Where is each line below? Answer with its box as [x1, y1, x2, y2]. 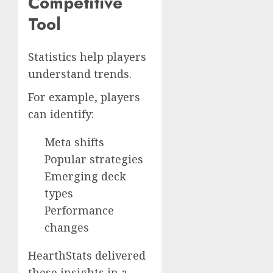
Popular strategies [44, 152, 143, 167]
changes [44, 220, 89, 235]
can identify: [28, 107, 94, 122]
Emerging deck [44, 169, 126, 184]
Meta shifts [44, 135, 104, 150]
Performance [44, 203, 114, 218]
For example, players [28, 90, 140, 105]
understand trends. [28, 66, 132, 82]
